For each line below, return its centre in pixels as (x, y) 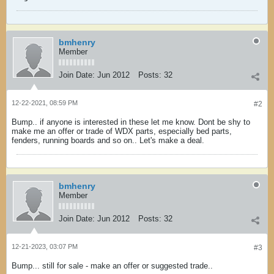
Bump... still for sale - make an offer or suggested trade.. (112, 266)
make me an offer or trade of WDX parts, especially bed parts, (122, 131)
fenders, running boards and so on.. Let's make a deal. (108, 140)
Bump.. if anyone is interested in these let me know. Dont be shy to (131, 122)
